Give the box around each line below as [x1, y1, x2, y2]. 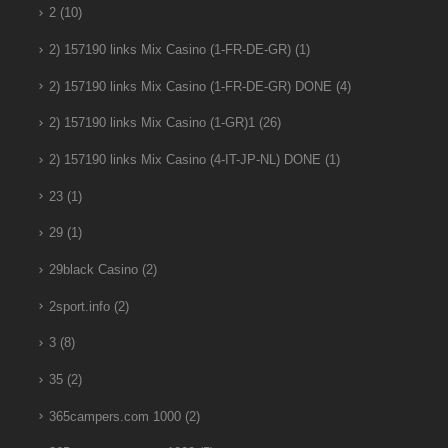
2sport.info [48, 299, 110, 314]
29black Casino [48, 263, 138, 278]
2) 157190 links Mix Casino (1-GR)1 [48, 116, 255, 131]
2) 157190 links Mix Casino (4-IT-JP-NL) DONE [48, 153, 321, 168]
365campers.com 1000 [48, 409, 181, 424]
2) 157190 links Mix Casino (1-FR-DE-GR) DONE [48, 79, 332, 94]
